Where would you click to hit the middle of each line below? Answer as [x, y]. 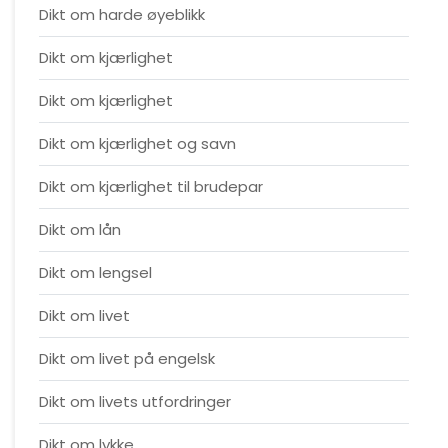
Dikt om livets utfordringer [135, 401]
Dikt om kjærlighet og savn [137, 143]
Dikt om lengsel [95, 272]
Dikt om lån [80, 229]
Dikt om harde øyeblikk [122, 14]
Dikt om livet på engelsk [127, 358]
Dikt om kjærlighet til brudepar [151, 186]
